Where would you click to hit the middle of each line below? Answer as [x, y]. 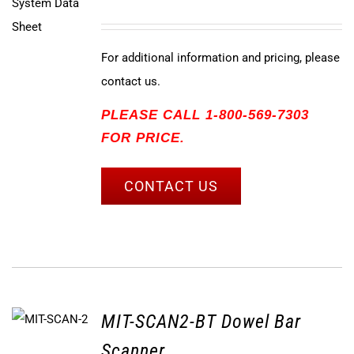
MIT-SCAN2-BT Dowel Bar [201, 322]
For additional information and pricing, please [220, 58]
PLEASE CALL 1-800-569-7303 [205, 115]
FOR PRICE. [143, 137]
